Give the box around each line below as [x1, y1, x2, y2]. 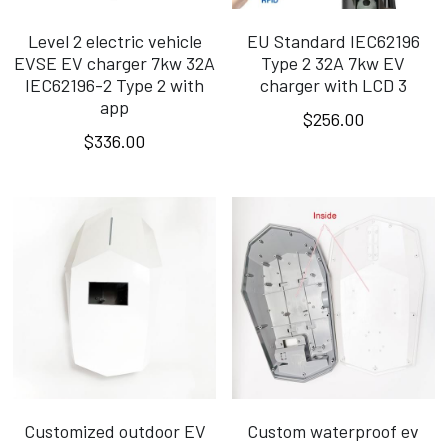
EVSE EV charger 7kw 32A [14, 52, 215, 75]
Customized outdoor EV [23, 420, 206, 443]
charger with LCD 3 [259, 74, 407, 97]
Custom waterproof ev [247, 420, 420, 443]
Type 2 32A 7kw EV [261, 52, 406, 75]
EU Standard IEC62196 [246, 30, 420, 53]
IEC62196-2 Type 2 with [25, 74, 204, 97]
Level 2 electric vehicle [27, 30, 202, 53]
